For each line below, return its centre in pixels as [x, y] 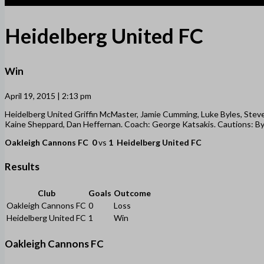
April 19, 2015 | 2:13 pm [48, 95]
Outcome [132, 193]
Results [22, 167]
